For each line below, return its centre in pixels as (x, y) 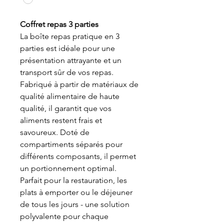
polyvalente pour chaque (64, 216)
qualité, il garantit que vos (66, 108)
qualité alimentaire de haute (70, 96)
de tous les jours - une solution (75, 204)
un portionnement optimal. (68, 168)
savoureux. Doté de (55, 132)
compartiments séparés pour (71, 144)
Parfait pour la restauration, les (73, 180)
